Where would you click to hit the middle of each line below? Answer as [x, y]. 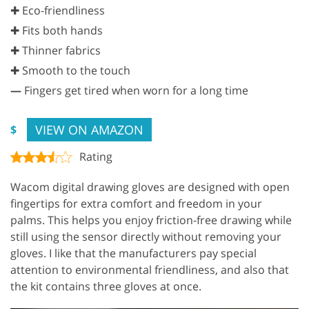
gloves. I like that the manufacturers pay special [133, 253]
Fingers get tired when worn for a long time [135, 90]
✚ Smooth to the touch [70, 70]
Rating [96, 156]
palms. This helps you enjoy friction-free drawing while [151, 220]
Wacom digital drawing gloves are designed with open [150, 187]
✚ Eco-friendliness [58, 10]
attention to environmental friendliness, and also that [150, 269]
